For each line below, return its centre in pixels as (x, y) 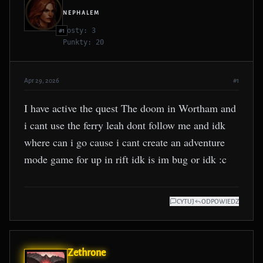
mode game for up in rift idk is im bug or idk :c (125, 159)
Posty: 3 (79, 31)
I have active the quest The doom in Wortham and (130, 108)
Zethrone (87, 253)
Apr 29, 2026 (42, 80)
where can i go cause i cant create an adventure (124, 142)
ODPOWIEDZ (220, 201)
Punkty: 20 (83, 42)
